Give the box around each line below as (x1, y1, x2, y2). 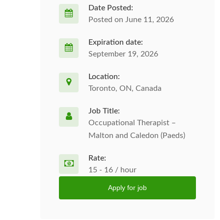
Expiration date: (88, 38, 143, 46)
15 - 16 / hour (88, 166, 137, 174)
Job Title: (88, 107, 120, 115)
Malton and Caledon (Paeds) (88, 132, 185, 139)
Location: (88, 73, 120, 81)
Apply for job (108, 184, 147, 192)
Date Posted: (88, 4, 133, 12)
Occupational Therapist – (88, 119, 176, 127)
